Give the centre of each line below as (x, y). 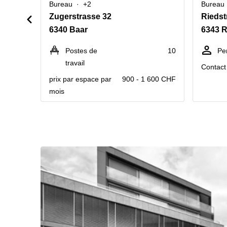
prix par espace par (80, 79)
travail (75, 63)
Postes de (81, 51)
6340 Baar (68, 30)
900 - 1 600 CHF (149, 79)
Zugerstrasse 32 (80, 16)
